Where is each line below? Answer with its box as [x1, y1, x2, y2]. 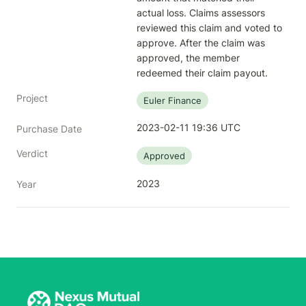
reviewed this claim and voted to [137, 22, 282, 33]
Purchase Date [16, 123, 82, 135]
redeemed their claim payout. [137, 67, 268, 79]
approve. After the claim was [137, 37, 265, 48]
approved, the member [137, 52, 240, 64]
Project [16, 92, 48, 104]
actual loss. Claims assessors [137, 7, 265, 18]
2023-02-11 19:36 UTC [137, 122, 240, 133]
